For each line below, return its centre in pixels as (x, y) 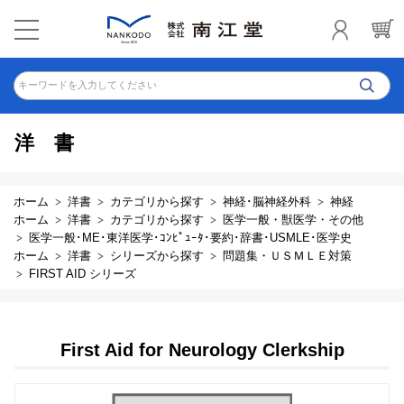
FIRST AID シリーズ (83, 274)
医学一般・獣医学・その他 (293, 220)
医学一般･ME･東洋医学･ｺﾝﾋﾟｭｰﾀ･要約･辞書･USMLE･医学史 (190, 238)
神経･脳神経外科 (267, 202)
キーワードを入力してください (87, 85)
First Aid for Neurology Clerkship (202, 350)
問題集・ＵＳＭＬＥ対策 (287, 256)
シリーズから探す (157, 256)
